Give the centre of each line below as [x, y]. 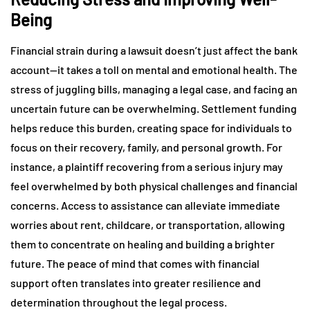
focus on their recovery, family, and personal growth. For [146, 147]
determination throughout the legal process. [119, 302]
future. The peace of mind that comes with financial [135, 263]
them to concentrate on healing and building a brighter [143, 244]
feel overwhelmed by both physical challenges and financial [154, 185]
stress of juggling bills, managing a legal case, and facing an [154, 89]
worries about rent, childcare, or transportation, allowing [148, 224]
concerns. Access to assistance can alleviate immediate [145, 205]
